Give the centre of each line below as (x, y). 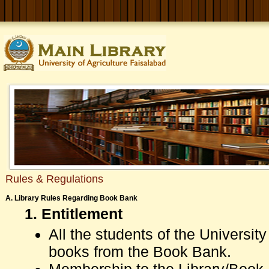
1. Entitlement (74, 214)
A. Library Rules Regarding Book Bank (71, 198)
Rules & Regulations (54, 179)
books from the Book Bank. (140, 252)
